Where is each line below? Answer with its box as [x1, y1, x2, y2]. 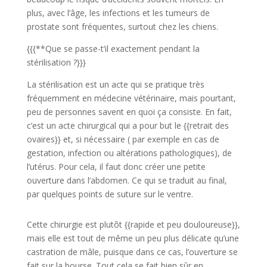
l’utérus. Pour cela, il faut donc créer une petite [26, 160, 206, 172]
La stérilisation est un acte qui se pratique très [26, 78, 204, 90]
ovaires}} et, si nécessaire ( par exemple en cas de [26, 133, 219, 145]
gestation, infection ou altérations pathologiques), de [26, 147, 232, 159]
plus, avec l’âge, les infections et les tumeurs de [26, 7, 210, 18]
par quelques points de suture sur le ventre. [26, 188, 193, 200]
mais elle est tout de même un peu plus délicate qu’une [26, 232, 239, 244]
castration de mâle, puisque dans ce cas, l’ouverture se [26, 246, 238, 257]
